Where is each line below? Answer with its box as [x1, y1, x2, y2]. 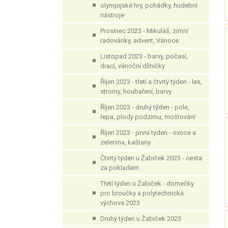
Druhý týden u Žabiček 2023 [100, 215, 181, 222]
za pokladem [100, 164, 139, 172]
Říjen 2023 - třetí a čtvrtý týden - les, [100, 78, 202, 85]
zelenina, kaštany [100, 138, 151, 146]
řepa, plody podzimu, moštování [100, 113, 195, 121]
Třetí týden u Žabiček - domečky [100, 180, 194, 187]
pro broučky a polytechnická [100, 189, 184, 197]
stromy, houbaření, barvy [100, 88, 172, 95]
